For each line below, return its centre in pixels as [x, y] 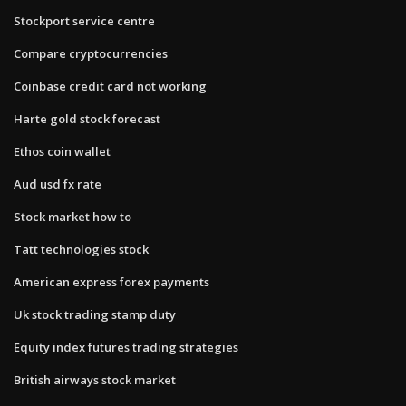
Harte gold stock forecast [87, 118]
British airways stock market [95, 379]
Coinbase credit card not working [110, 86]
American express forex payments [111, 281]
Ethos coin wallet [62, 151]
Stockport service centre [84, 20]
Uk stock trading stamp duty [95, 314]
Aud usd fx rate [58, 184]
